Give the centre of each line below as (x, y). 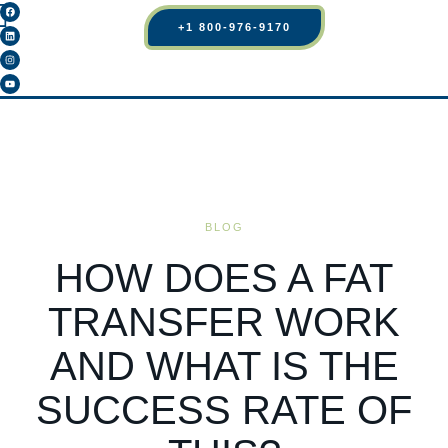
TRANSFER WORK (224, 322)
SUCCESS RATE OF (224, 410)
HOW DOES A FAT (224, 278)
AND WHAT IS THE (224, 366)
